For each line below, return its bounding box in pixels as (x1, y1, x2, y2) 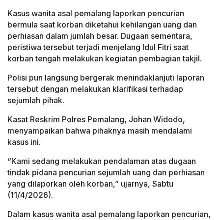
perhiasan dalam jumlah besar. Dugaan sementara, (7, 31, 192, 41)
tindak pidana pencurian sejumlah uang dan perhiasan (7, 167, 205, 178)
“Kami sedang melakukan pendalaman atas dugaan (7, 156, 196, 166)
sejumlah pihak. (7, 95, 64, 106)
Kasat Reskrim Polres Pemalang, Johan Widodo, (7, 114, 185, 125)
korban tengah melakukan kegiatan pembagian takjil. (7, 54, 202, 64)
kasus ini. (7, 137, 41, 147)
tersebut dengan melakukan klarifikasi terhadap (7, 84, 183, 94)
